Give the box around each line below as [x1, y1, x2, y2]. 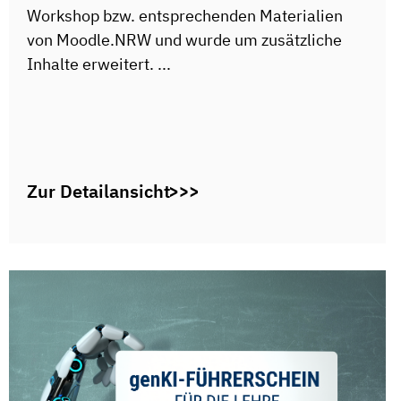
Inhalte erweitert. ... [27, 54, 171, 74]
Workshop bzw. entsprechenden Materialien [27, 5, 343, 26]
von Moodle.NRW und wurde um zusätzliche [27, 30, 342, 50]
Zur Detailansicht [27, 179, 170, 204]
